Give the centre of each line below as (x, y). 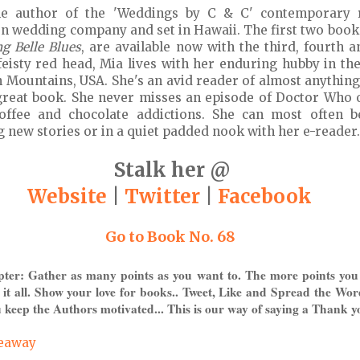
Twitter (162, 196)
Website (67, 196)
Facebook (265, 196)
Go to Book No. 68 (172, 236)
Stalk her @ (172, 170)
